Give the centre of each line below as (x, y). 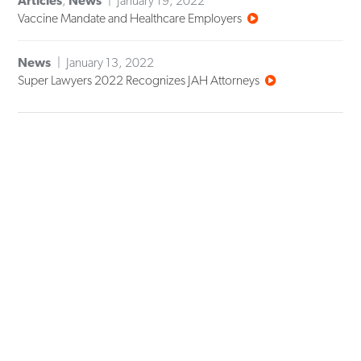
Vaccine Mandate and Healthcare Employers (130, 19)
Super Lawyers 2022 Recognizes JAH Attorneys (139, 81)
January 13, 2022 (110, 63)
